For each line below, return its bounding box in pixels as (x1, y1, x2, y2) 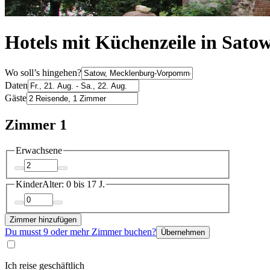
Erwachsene (16, 145, 62, 155)
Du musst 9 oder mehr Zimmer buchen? (5, 226, 156, 237)
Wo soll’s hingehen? (5, 67, 81, 78)
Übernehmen (161, 227, 205, 237)
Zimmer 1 (5, 116, 67, 133)
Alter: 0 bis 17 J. (42, 179, 105, 190)
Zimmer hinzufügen (10, 215, 77, 224)
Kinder (16, 179, 42, 190)
